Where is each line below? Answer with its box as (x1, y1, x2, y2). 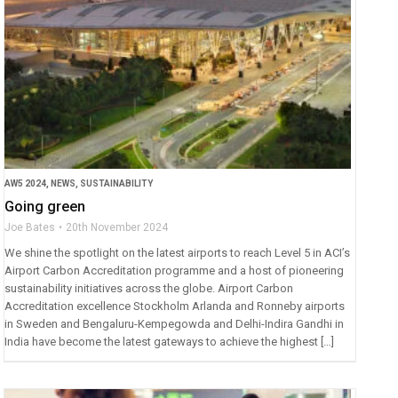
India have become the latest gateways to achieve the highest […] (4, 334, 335, 348)
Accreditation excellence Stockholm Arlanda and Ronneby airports (4, 298, 346, 313)
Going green (4, 197, 86, 215)
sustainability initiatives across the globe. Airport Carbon (4, 281, 294, 295)
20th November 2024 (66, 220, 169, 234)
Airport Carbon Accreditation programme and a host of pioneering (4, 263, 345, 277)
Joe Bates (4, 220, 56, 234)
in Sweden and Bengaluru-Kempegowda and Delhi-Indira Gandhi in (4, 316, 345, 330)
